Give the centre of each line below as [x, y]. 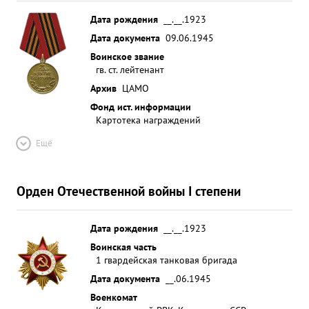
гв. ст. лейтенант [130, 69]
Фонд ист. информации [141, 107]
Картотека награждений [148, 120]
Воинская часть [123, 247]
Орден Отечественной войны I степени [129, 191]
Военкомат [114, 297]
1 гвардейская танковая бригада [167, 260]
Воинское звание [127, 56]
